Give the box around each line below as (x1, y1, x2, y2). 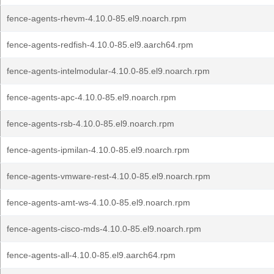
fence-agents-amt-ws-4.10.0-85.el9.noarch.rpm (7, 198, 190, 207)
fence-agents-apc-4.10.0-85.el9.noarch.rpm (7, 92, 176, 102)
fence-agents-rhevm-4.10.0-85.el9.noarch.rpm (7, 13, 187, 23)
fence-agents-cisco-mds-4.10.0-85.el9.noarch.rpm (7, 224, 201, 234)
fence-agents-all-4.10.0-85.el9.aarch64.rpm (7, 250, 176, 260)
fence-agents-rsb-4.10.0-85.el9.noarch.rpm (7, 119, 174, 128)
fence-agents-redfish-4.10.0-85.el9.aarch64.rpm (7, 40, 193, 50)
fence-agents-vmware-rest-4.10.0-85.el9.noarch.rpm (7, 171, 210, 181)
